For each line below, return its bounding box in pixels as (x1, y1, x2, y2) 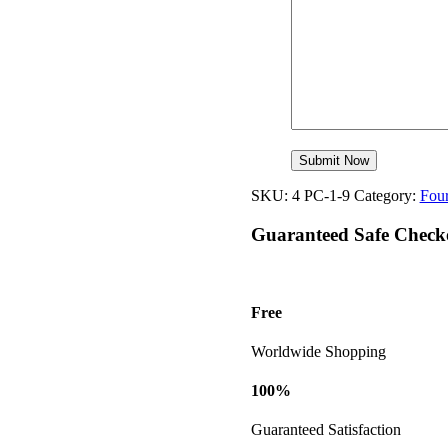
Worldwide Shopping (250, 342, 386, 360)
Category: (353, 186, 420, 204)
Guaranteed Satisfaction (250, 421, 401, 439)
